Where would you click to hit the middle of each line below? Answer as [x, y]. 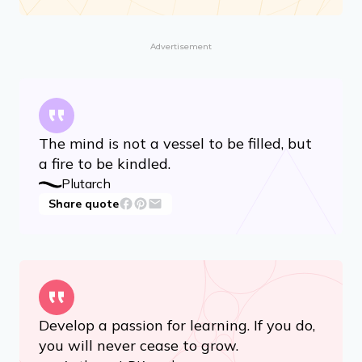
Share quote [84, 203]
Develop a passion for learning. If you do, [177, 325]
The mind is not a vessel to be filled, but [175, 143]
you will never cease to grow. [139, 345]
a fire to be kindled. [105, 163]
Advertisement [181, 46]
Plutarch [86, 183]
